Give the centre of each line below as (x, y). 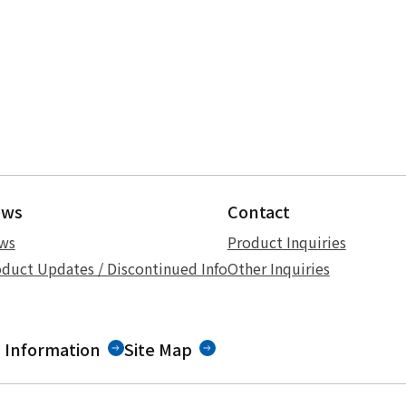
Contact (258, 211)
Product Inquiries (286, 242)
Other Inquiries (278, 268)
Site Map (158, 348)
